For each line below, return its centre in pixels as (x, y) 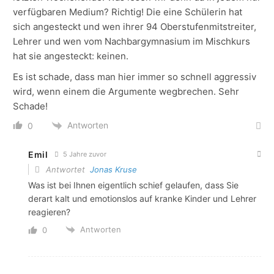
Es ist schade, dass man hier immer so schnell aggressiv (135, 76)
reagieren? (49, 212)
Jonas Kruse (113, 169)
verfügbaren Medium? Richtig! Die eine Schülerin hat (128, 12)
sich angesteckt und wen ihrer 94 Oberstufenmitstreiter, (135, 26)
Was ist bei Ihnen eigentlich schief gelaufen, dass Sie (133, 185)
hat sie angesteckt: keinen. (71, 56)
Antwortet (67, 169)
